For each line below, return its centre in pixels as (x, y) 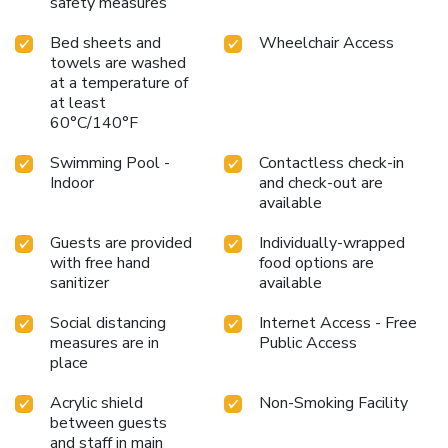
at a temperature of (119, 83)
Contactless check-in (331, 163)
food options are (316, 263)
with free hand (100, 263)
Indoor (72, 183)
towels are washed (118, 63)
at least (78, 103)
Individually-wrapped (332, 243)
